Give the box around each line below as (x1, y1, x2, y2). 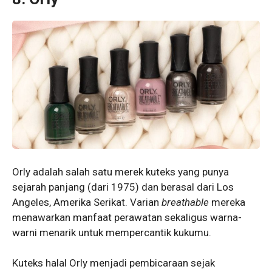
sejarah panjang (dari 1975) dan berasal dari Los (12, 180, 234, 193)
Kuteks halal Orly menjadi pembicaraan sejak (12, 257, 215, 270)
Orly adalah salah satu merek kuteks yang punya (12, 165, 229, 178)
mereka (211, 195, 245, 208)
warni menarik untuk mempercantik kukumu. (12, 226, 214, 239)
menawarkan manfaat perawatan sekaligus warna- (12, 211, 242, 223)
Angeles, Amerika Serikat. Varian (12, 195, 161, 208)
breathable (161, 195, 211, 208)
